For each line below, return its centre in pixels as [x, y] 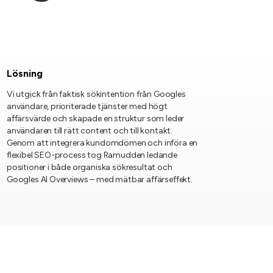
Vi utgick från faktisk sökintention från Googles [96, 94]
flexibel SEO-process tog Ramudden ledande [92, 155]
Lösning [24, 73]
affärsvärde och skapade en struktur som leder [95, 119]
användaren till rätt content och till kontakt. [90, 131]
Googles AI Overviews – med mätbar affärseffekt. [99, 179]
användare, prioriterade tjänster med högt [87, 106]
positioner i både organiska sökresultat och [89, 167]
